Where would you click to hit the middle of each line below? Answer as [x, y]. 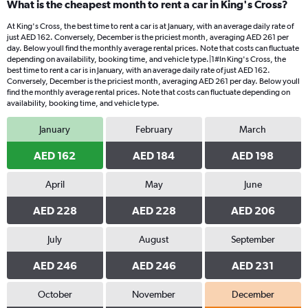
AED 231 [253, 265]
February [154, 129]
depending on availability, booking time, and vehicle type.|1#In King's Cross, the [146, 59]
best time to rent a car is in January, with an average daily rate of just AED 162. [139, 70]
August [154, 239]
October [55, 294]
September [253, 239]
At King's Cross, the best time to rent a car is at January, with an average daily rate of [150, 26]
